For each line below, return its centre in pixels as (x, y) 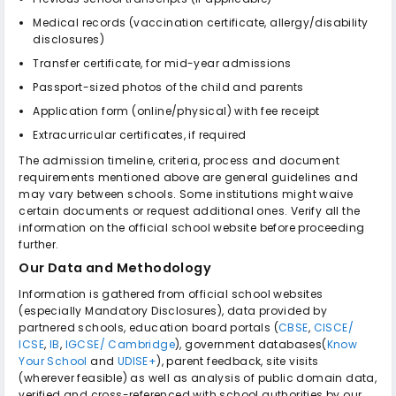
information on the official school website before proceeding (192, 227)
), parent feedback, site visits (238, 361)
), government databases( (251, 344)
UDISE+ (137, 361)
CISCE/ (333, 327)
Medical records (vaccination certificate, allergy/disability (201, 22)
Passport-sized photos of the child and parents (168, 87)
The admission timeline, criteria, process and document (179, 160)
